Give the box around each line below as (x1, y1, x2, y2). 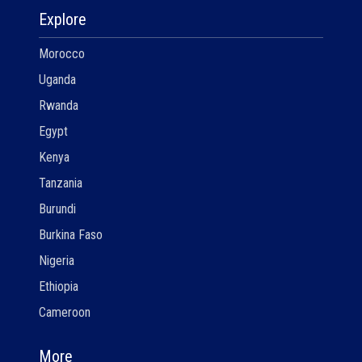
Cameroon (39, 305, 90, 321)
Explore (39, 10, 86, 30)
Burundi (39, 201, 76, 217)
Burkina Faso (39, 227, 103, 243)
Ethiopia (39, 279, 78, 295)
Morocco (39, 46, 85, 62)
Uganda (39, 72, 76, 88)
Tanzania (39, 175, 82, 192)
